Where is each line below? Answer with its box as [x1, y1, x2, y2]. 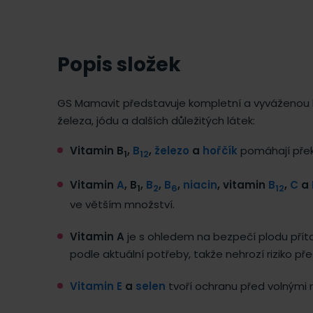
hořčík [203, 143, 238, 158]
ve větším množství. [70, 196, 175, 212]
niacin [183, 177, 217, 192]
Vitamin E [70, 278, 122, 293]
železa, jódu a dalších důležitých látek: [57, 112, 255, 128]
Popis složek [57, 50, 181, 78]
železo [154, 143, 189, 158]
